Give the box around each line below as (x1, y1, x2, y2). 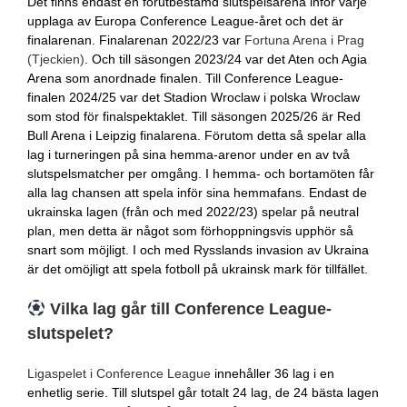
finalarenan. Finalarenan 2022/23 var (26, 33, 244, 48)
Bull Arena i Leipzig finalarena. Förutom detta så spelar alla (26, 128, 366, 144)
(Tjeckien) (26, 52, 84, 67)
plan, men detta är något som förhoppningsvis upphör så (26, 223, 353, 239)
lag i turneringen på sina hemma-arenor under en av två (26, 147, 350, 163)
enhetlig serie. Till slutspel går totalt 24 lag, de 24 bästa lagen (26, 384, 379, 400)
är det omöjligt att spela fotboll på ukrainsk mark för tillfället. (26, 262, 368, 277)
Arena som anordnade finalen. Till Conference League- (26, 71, 343, 86)
